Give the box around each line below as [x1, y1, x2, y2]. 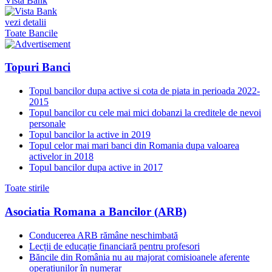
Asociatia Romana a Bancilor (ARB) [5, 205, 186, 218]
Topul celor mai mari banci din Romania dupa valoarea [29, 140, 239, 151]
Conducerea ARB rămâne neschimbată [29, 229, 178, 240]
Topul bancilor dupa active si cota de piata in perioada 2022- [29, 86, 260, 97]
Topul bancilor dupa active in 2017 [29, 162, 163, 173]
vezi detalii [5, 16, 46, 27]
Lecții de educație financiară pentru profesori [29, 240, 200, 251]
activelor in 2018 [29, 151, 93, 162]
